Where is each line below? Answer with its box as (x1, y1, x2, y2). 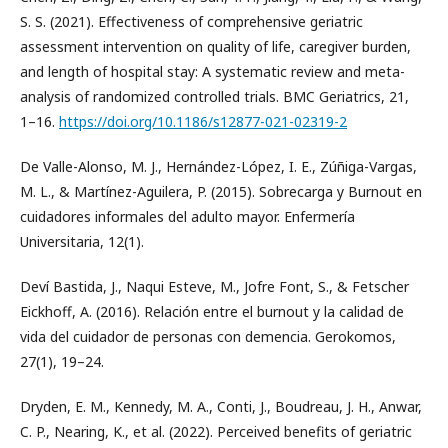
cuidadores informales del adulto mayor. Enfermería (20, 207, 355, 226)
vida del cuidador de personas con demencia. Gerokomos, (20, 327, 396, 346)
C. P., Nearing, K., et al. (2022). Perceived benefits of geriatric (20, 422, 412, 441)
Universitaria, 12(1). (20, 232, 144, 251)
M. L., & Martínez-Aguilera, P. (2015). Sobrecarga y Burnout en (20, 182, 422, 201)
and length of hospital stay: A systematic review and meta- (20, 62, 405, 81)
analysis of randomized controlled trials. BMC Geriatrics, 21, (20, 87, 409, 106)
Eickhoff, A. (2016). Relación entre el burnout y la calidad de (20, 302, 404, 321)
